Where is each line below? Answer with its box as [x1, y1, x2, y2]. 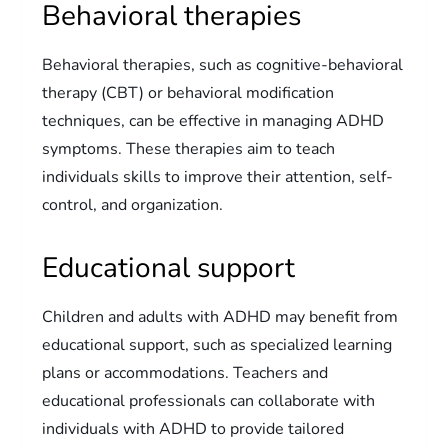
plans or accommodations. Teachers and [42, 361, 329, 384]
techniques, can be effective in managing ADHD [42, 109, 385, 132]
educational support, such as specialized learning [42, 333, 393, 356]
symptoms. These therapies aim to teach [42, 137, 336, 160]
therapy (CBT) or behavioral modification [42, 81, 335, 104]
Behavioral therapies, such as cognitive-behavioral [42, 53, 404, 76]
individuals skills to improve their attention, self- [42, 165, 394, 188]
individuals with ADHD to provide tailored [42, 417, 345, 440]
